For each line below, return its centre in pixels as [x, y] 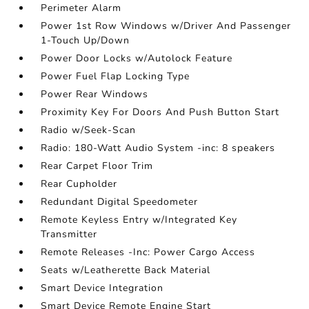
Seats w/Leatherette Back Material [126, 270]
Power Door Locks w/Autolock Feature [137, 58]
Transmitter [69, 234]
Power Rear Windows [95, 94]
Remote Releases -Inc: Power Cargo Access [148, 252]
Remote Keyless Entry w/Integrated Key [139, 220]
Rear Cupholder [79, 184]
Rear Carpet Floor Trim [97, 166]
